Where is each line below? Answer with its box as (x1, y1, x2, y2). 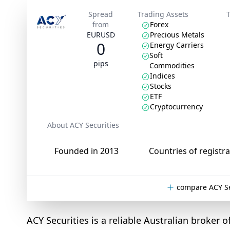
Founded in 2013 (54, 145, 119, 157)
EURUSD (86, 30, 115, 40)
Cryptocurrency (150, 102, 203, 111)
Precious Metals (150, 30, 205, 40)
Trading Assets (138, 9, 189, 19)
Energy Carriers (150, 40, 204, 50)
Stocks (150, 81, 172, 91)
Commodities (149, 61, 195, 70)
